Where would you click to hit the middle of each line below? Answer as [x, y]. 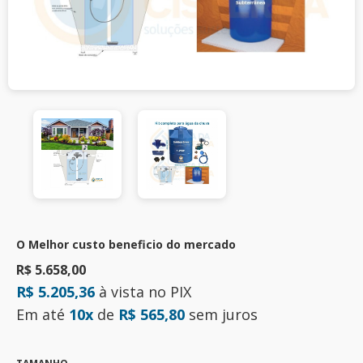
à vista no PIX [143, 292]
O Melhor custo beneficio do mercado [126, 244]
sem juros [221, 314]
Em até [43, 314]
